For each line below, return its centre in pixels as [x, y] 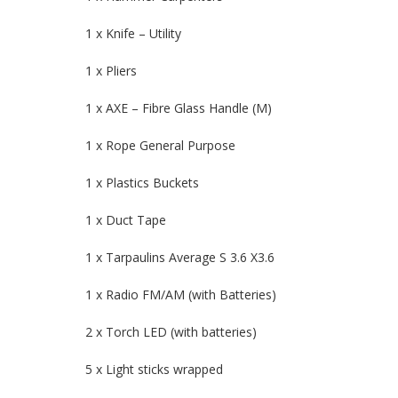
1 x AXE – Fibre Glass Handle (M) [179, 108]
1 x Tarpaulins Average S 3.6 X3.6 [180, 258]
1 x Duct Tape [126, 220]
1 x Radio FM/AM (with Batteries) [181, 295]
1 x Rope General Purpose [160, 146]
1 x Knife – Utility [133, 34]
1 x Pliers [111, 71]
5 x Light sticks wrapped [154, 370]
